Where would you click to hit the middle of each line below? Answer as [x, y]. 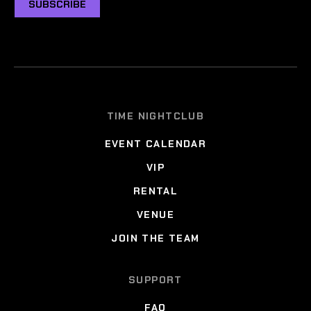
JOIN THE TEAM [155, 238]
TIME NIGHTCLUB [155, 116]
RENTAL [155, 191]
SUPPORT [155, 279]
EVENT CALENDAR [155, 143]
